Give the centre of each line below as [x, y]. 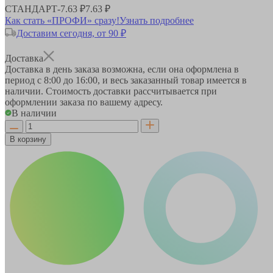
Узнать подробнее [157, 20]
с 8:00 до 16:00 [67, 80]
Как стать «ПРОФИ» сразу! [62, 20]
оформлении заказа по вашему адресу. [84, 102]
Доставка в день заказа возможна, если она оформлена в [122, 69]
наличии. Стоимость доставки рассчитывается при [111, 91]
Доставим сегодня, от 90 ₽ [71, 33]
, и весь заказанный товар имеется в [172, 80]
